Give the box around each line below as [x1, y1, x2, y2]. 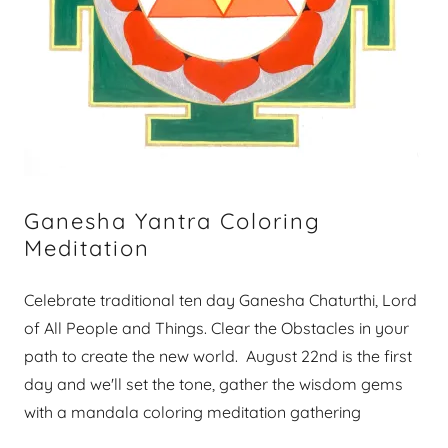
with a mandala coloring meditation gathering [24, 402, 361, 422]
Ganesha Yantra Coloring [24, 207, 321, 235]
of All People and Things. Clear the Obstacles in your [24, 318, 409, 338]
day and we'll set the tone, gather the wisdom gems [24, 374, 403, 394]
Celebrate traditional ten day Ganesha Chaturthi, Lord [24, 290, 417, 310]
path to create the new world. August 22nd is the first [24, 346, 412, 366]
